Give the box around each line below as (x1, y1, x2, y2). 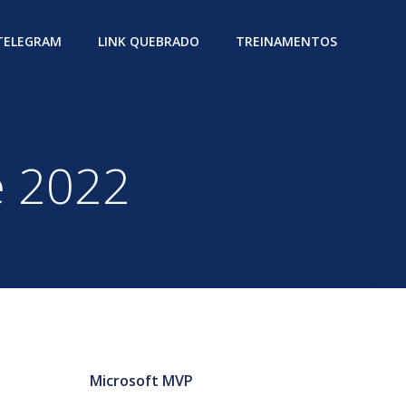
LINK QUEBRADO (98, 32, 199, 50)
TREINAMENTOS (236, 32, 337, 50)
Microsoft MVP (90, 371, 193, 391)
